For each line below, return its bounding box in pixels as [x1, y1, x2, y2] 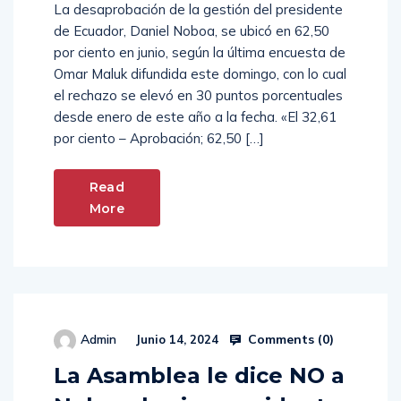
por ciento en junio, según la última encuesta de [54, 44, 346, 62]
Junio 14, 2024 [132, 332, 218, 347]
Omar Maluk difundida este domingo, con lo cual [54, 65, 346, 83]
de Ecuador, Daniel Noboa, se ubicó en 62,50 [54, 22, 329, 40]
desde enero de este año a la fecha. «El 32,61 [54, 108, 337, 126]
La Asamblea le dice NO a [54, 363, 345, 389]
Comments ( [244, 330, 322, 347]
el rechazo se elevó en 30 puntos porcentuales [54, 87, 343, 105]
